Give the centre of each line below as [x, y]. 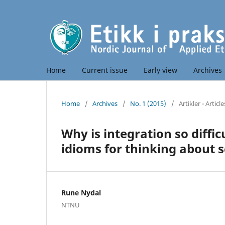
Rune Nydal [81, 192]
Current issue [105, 70]
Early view [160, 70]
